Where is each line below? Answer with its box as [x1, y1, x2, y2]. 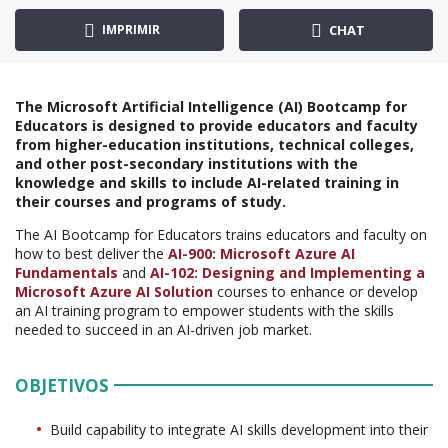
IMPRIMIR [98, 20, 160, 38]
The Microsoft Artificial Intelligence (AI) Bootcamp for [15, 96, 407, 116]
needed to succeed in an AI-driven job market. [15, 319, 312, 339]
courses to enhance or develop [213, 281, 418, 301]
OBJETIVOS [15, 373, 109, 397]
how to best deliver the [15, 243, 168, 263]
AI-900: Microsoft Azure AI [168, 243, 355, 263]
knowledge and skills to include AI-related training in [15, 172, 399, 192]
